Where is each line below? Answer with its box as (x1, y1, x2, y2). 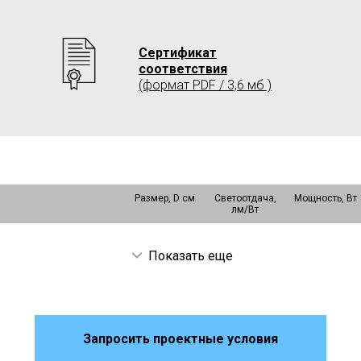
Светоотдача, (214, 193, 276, 204)
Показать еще (144, 247, 233, 263)
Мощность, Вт (294, 193, 357, 204)
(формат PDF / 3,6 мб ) (139, 77, 272, 93)
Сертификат (139, 45, 217, 60)
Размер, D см (134, 193, 195, 204)
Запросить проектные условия (83, 330, 278, 346)
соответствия (139, 61, 227, 77)
